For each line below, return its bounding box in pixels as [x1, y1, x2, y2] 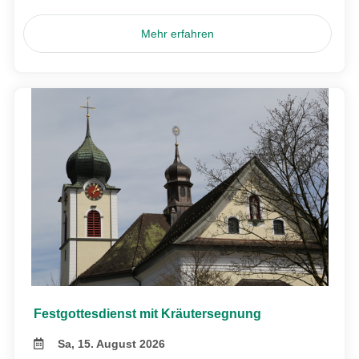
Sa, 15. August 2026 [58, 337, 166, 350]
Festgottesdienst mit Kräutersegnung [34, 306, 261, 321]
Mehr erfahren [141, 26, 215, 40]
